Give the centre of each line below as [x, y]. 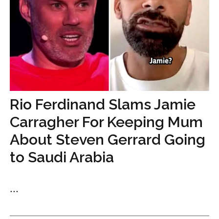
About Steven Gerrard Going [108, 140]
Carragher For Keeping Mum [106, 122]
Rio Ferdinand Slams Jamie [103, 105]
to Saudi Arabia [62, 157]
